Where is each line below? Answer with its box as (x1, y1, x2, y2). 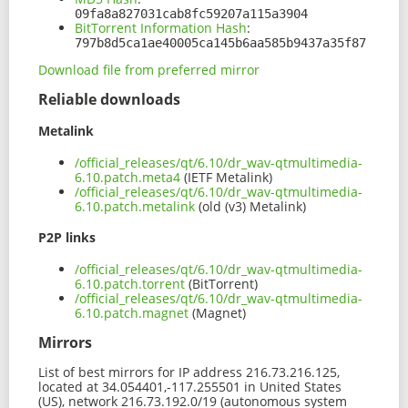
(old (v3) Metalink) (195, 197, 306, 215)
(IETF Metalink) (180, 168, 272, 186)
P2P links (38, 229, 96, 247)
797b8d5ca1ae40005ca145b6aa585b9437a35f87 (75, 36, 366, 51)
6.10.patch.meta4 (75, 168, 180, 186)
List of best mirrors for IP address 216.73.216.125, (38, 362, 340, 381)
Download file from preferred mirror (38, 61, 260, 79)
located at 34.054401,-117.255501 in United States (38, 377, 342, 395)
